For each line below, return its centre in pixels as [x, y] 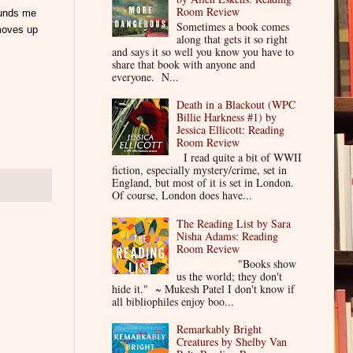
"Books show [237, 263]
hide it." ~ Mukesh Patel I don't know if [203, 288]
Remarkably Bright [219, 329]
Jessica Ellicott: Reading [231, 130]
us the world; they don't [230, 276]
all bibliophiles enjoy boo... [173, 301]
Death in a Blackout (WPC [236, 105]
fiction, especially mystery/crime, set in [199, 170]
